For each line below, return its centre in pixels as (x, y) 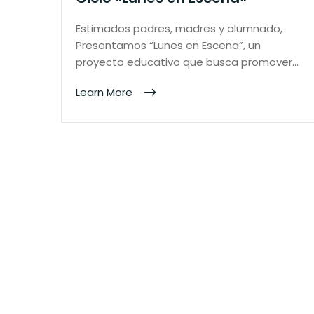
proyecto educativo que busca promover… (187, 62)
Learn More (105, 92)
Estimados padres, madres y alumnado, (179, 28)
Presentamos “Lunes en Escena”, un (168, 45)
